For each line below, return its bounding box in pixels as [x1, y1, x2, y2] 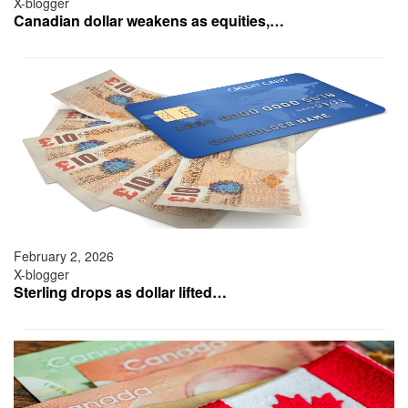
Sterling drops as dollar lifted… [14, 281, 227, 303]
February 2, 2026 [14, 247, 114, 266]
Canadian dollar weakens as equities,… [14, 10, 284, 32]
